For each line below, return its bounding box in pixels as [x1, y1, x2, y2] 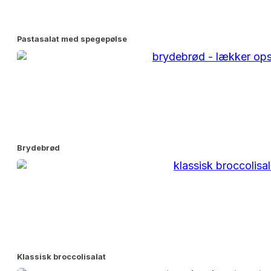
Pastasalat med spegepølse [17, 34, 127, 44]
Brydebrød [17, 143, 60, 153]
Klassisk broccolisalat [17, 252, 106, 262]
